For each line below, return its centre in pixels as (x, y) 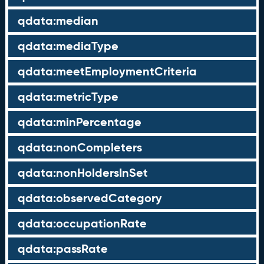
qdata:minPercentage (79, 122)
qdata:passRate (62, 249)
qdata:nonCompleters (80, 147)
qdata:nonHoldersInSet (82, 173)
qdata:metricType (68, 97)
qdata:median (58, 21)
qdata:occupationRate (82, 223)
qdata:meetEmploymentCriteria (107, 71)
